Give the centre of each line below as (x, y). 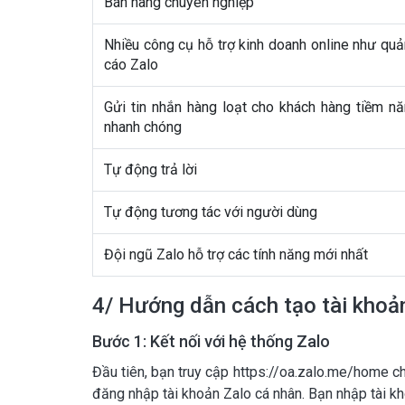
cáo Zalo (131, 65)
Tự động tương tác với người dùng (211, 212)
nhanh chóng (143, 127)
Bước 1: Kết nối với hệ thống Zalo (211, 341)
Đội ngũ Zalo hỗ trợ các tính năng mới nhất (236, 254)
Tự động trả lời (151, 170)
